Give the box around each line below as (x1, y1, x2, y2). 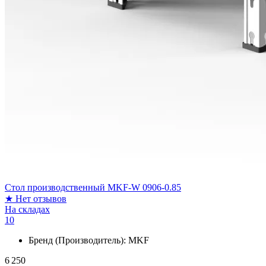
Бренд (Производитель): (28, 235, 128, 245)
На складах (5, 204, 50, 214)
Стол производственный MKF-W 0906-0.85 (5, 182, 181, 192)
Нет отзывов (15, 193, 66, 204)
